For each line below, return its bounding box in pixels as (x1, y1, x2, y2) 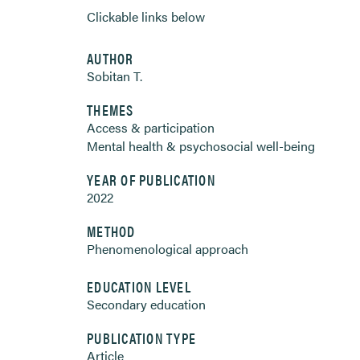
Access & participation (87, 118, 215, 137)
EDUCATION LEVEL (87, 276, 191, 297)
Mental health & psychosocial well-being (87, 137, 315, 155)
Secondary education (87, 295, 206, 313)
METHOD (87, 221, 136, 241)
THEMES (87, 100, 134, 120)
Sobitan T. (87, 67, 142, 85)
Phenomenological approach (87, 239, 248, 258)
